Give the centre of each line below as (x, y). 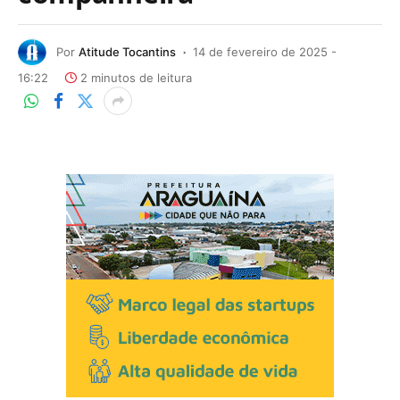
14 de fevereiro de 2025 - (265, 51)
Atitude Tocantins (127, 51)
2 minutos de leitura (136, 78)
